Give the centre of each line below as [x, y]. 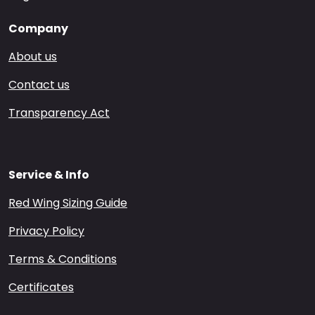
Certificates [41, 288]
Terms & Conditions [63, 259]
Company [38, 29]
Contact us [39, 85]
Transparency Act [59, 113]
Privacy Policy [46, 231]
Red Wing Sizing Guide [68, 203]
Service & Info [49, 175]
